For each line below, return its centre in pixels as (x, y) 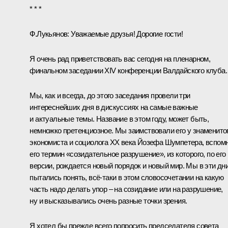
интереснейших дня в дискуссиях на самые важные (114, 107)
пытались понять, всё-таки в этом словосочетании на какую (127, 177)
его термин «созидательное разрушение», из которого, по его (128, 154)
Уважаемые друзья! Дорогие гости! (126, 34)
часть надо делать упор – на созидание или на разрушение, (126, 189)
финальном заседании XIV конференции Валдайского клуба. (128, 70)
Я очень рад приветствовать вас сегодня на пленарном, (120, 59)
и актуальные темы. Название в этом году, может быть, (119, 119)
